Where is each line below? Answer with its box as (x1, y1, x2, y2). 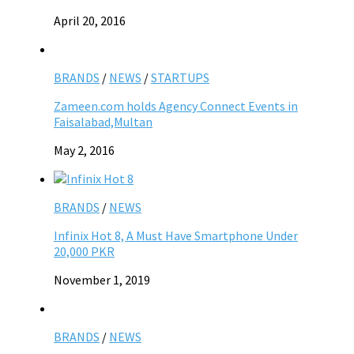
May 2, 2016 (54, 142, 115, 159)
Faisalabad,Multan (54, 114, 153, 130)
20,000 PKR (54, 243, 115, 260)
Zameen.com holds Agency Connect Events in (54, 98, 298, 115)
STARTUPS (151, 70, 209, 86)
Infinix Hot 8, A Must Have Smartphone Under (54, 228, 298, 244)
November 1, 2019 (54, 272, 150, 288)
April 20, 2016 (54, 13, 126, 29)
